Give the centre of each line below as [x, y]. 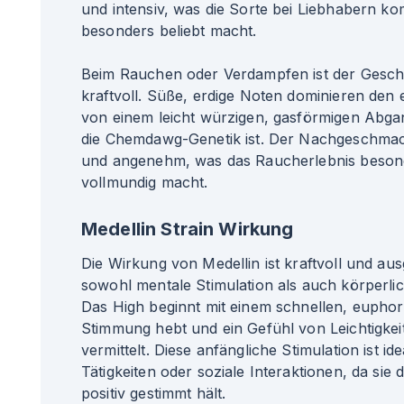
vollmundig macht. [145, 182]
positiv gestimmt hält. [154, 393]
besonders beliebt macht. [169, 31]
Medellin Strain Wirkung [188, 229]
